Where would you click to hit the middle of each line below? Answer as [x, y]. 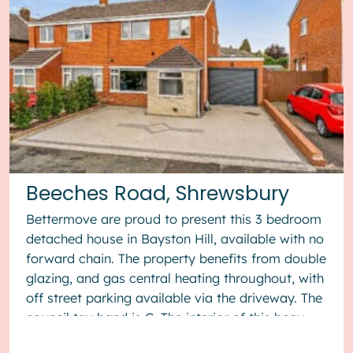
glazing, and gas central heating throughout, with [175, 278]
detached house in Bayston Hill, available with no [175, 238]
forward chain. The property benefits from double [176, 258]
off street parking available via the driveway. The [175, 297]
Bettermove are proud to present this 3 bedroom [174, 219]
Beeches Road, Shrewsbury [158, 194]
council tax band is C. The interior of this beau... [171, 317]
